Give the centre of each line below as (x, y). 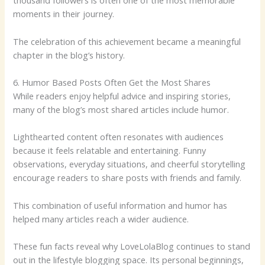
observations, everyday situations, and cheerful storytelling (130, 164)
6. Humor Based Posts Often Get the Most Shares (112, 82)
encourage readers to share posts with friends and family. (127, 178)
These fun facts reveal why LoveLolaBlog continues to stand (132, 246)
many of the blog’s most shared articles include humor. (121, 109)
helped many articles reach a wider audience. (101, 219)
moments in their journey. (64, 14)
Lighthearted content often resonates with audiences (119, 137)
